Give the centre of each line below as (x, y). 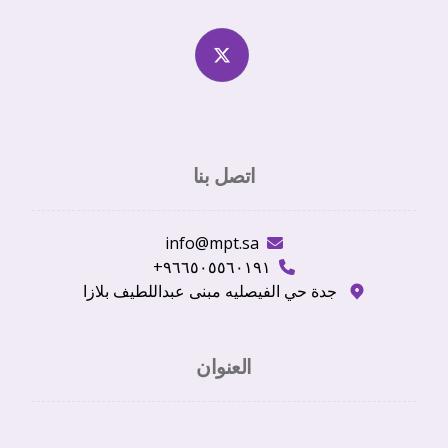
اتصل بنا (224, 175)
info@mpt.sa (212, 242)
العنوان (224, 366)
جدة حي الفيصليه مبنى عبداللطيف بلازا (212, 290)
